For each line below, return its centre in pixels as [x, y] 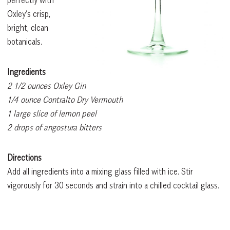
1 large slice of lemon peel [52, 114]
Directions [24, 158]
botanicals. [25, 42]
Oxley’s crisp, [29, 14]
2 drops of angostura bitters [54, 128]
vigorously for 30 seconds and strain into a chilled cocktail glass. [113, 186]
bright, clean [28, 28]
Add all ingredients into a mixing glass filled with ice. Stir [100, 172]
